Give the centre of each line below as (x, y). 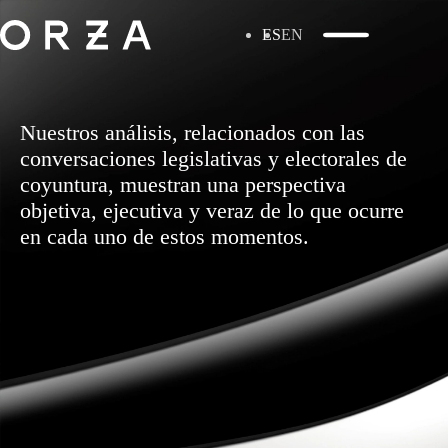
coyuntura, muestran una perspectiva (183, 184)
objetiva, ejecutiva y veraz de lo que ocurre (212, 210)
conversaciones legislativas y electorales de (213, 158)
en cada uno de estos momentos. (164, 236)
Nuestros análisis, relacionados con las (192, 132)
